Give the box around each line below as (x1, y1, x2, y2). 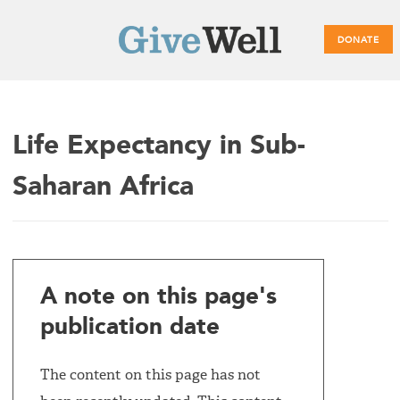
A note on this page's (40, 286, 277, 310)
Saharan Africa (12, 174, 194, 202)
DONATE (337, 35, 379, 46)
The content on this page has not (40, 368, 261, 383)
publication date (40, 316, 220, 340)
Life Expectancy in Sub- (12, 133, 305, 161)
